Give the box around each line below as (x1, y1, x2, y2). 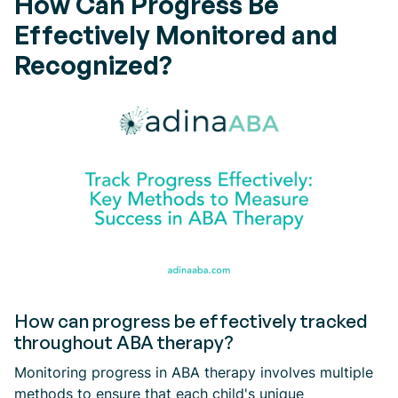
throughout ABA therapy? (14, 330, 234, 354)
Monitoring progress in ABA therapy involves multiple (14, 363, 373, 381)
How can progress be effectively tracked (14, 309, 368, 332)
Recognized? (14, 49, 172, 81)
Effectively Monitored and (14, 19, 338, 51)
